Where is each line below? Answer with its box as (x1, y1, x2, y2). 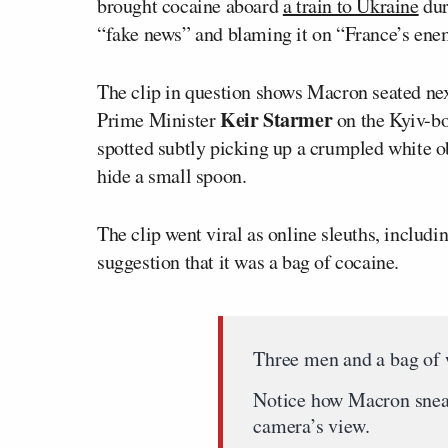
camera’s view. (253, 411, 370, 439)
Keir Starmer (220, 104, 333, 134)
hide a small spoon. (97, 161, 247, 189)
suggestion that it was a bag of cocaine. (97, 247, 400, 275)
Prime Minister (97, 105, 220, 133)
